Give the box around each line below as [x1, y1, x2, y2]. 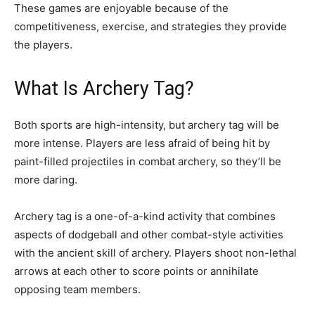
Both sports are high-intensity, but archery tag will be [14, 118, 279, 131]
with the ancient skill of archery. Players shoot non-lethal [14, 246, 297, 259]
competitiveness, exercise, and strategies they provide [14, 20, 287, 33]
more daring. [14, 173, 77, 186]
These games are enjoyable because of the [14, 1, 229, 15]
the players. [14, 38, 72, 51]
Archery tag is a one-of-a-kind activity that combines [14, 210, 276, 223]
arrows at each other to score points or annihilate [14, 264, 259, 278]
